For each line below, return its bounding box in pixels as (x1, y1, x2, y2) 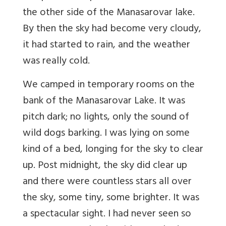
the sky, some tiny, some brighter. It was (23, 189, 199, 208)
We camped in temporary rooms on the (23, 76, 195, 95)
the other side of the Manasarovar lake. (23, 4, 195, 23)
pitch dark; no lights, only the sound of (23, 108, 189, 128)
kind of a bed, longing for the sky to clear (23, 141, 203, 160)
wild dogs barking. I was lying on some (23, 125, 190, 144)
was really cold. (23, 52, 90, 72)
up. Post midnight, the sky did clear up (23, 157, 187, 176)
